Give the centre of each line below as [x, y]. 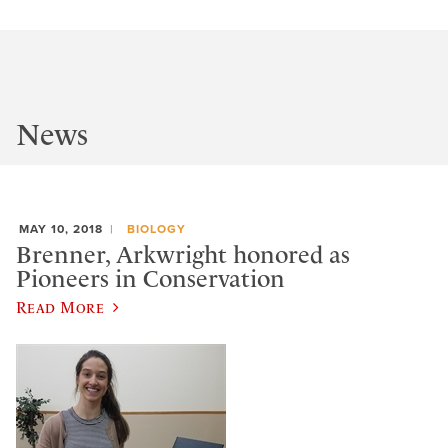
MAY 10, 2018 [61, 229]
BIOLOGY [156, 229]
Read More [60, 307]
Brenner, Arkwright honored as [183, 254]
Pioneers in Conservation [150, 278]
